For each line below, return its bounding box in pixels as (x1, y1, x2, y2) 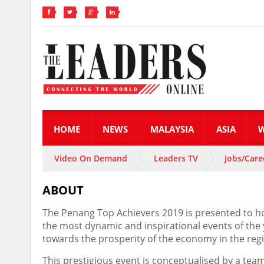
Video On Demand (54, 153, 127, 164)
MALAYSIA (150, 123, 194, 135)
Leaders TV (154, 153, 198, 164)
